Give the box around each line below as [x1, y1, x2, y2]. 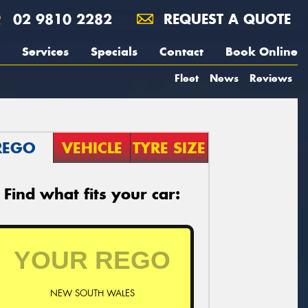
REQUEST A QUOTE [159, 10, 291, 27]
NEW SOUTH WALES [49, 287, 135, 299]
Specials [91, 44, 137, 59]
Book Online [225, 44, 298, 59]
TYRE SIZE [133, 138, 206, 157]
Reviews [250, 71, 292, 85]
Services [22, 44, 69, 59]
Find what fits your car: [4, 184, 180, 203]
